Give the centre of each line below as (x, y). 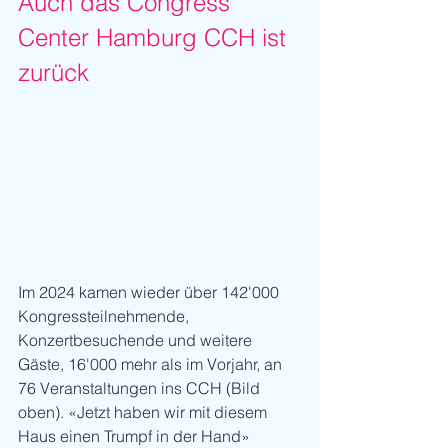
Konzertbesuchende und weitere (137, 339)
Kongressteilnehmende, (105, 315)
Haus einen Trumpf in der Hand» (136, 435)
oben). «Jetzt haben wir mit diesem (144, 411)
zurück (53, 73)
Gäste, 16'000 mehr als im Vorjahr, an (152, 363)
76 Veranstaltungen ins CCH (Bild (141, 387)
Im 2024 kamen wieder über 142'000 (150, 291)
